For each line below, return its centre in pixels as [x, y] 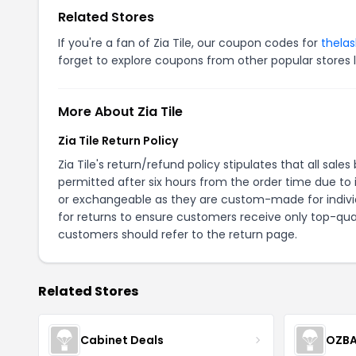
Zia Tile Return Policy [118, 141]
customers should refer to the [143, 234]
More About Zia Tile [120, 112]
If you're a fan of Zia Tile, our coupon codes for [190, 43]
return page [262, 234]
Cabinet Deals [122, 340]
